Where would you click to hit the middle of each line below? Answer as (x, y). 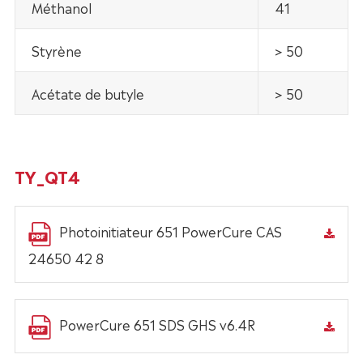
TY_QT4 (47, 176)
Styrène (57, 51)
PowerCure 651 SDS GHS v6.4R (157, 325)
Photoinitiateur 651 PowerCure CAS (170, 231)
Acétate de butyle (88, 94)
